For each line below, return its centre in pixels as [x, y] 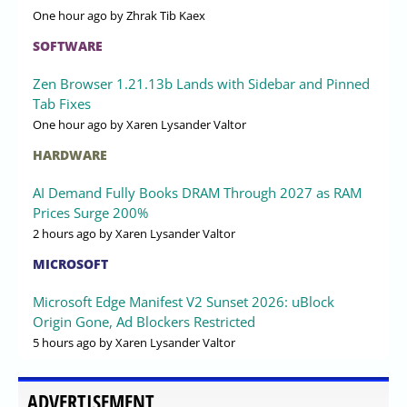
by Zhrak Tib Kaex [156, 15]
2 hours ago [65, 233]
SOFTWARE [68, 45]
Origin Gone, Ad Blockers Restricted [144, 321]
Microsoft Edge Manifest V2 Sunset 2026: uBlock [184, 301]
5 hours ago [65, 342]
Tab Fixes [62, 103]
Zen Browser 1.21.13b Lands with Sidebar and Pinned [201, 83]
